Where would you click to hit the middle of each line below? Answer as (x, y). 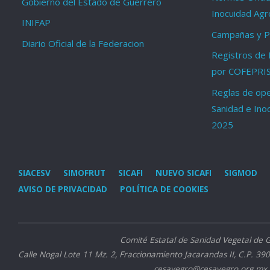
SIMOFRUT (84, 173)
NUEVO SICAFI (184, 173)
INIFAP (36, 23)
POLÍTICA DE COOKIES (164, 190)
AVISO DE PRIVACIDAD (63, 190)
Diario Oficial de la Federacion (83, 43)
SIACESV (34, 173)
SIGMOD (241, 173)
